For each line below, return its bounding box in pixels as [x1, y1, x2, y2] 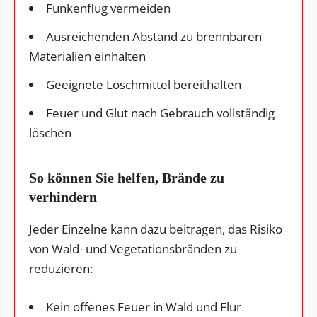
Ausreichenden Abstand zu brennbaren [46, 28, 262, 45]
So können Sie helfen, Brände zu [29, 170, 224, 185]
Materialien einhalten [29, 47, 146, 64]
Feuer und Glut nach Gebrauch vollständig [46, 104, 275, 121]
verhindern [29, 189, 97, 204]
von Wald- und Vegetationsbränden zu [29, 240, 237, 257]
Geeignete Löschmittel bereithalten [46, 76, 241, 93]
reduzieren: [29, 260, 93, 277]
